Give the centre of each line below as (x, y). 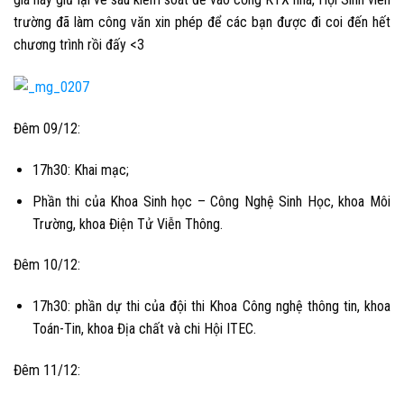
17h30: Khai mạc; (80, 170)
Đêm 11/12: (47, 370)
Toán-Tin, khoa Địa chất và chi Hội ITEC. (144, 329)
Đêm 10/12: (47, 265)
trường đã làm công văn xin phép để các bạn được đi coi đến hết (202, 23)
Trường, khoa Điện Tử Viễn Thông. (127, 224)
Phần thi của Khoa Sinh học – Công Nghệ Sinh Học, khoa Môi (211, 201)
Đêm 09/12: (47, 129)
